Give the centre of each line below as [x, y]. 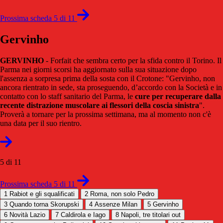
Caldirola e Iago [83, 215]
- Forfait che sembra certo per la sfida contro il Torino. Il [133, 60]
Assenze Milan [116, 204]
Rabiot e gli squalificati [42, 194]
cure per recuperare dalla [178, 96]
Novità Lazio [27, 215]
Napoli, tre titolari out [151, 215]
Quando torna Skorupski [44, 204]
